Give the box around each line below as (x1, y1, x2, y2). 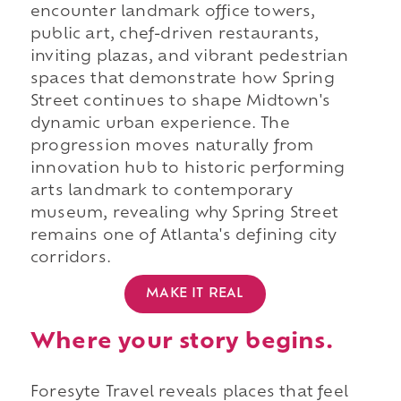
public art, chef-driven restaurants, (30, 28, 320, 43)
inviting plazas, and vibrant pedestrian (30, 50, 348, 65)
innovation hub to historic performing (30, 162, 346, 177)
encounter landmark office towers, (30, 5, 316, 21)
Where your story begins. (30, 331, 333, 354)
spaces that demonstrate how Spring (30, 73, 335, 88)
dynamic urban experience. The (30, 117, 290, 132)
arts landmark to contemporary (30, 184, 293, 200)
